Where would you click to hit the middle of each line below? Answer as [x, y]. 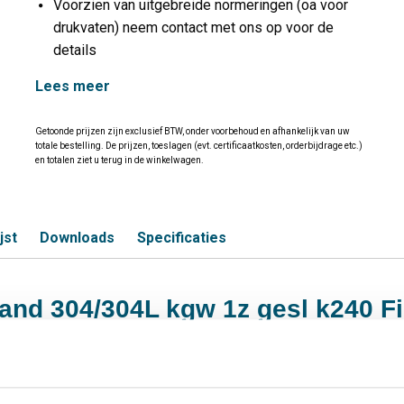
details [75, 50]
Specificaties [182, 237]
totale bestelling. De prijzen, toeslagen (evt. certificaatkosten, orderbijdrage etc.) [199, 145]
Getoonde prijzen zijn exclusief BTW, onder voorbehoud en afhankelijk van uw [193, 131]
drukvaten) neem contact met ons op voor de [193, 28]
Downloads [77, 237]
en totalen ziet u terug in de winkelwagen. [119, 160]
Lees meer [73, 87]
